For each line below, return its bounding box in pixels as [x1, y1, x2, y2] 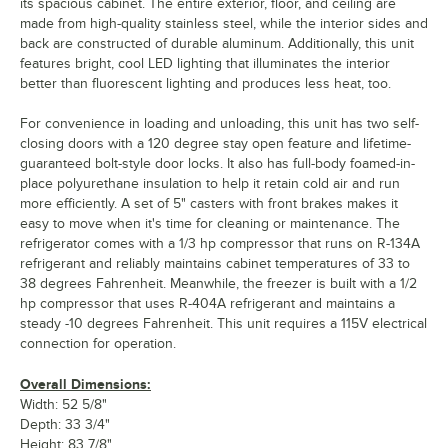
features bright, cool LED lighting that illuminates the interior [20, 56, 390, 72]
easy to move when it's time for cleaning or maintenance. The [20, 216, 400, 232]
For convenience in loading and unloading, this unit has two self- [20, 116, 419, 132]
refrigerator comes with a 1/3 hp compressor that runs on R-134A [20, 236, 420, 252]
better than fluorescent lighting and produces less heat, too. [20, 76, 391, 92]
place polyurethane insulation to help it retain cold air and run [20, 176, 400, 192]
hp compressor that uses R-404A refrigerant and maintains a [20, 296, 395, 312]
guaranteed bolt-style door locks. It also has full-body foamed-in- [20, 156, 415, 172]
